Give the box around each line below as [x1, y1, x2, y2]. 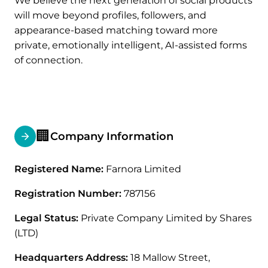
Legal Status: [14, 212, 78, 224]
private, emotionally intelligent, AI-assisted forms [14, 39, 247, 51]
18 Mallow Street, [128, 252, 210, 263]
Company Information [50, 130, 173, 142]
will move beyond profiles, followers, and [14, 10, 206, 21]
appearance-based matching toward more [14, 25, 218, 36]
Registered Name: [14, 163, 103, 175]
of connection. [14, 54, 83, 66]
